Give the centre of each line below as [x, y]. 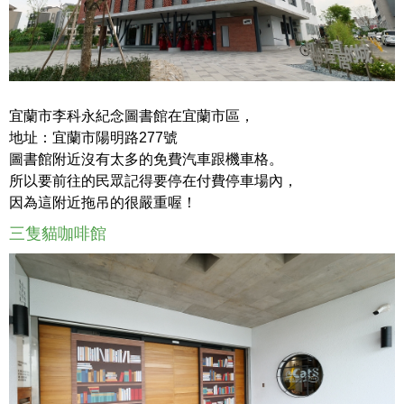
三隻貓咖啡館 [58, 234]
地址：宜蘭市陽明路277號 [93, 138]
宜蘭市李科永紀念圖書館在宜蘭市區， [132, 116]
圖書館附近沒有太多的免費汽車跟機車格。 [146, 160]
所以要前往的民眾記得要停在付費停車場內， [153, 181]
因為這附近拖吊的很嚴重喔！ [103, 203]
